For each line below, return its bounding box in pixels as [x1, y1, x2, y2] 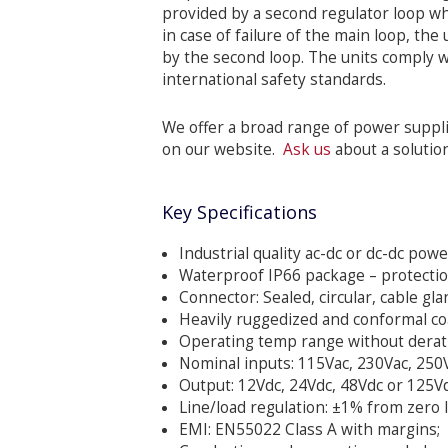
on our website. [162, 139, 283, 160]
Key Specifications [162, 200, 317, 224]
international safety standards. [162, 69, 386, 90]
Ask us [283, 139, 331, 160]
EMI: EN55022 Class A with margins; [179, 419, 440, 440]
